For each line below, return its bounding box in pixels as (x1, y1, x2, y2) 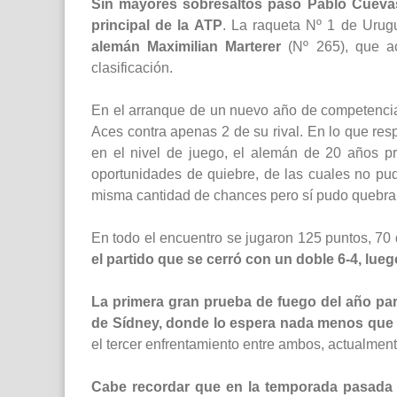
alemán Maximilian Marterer (91, 39, 282, 55)
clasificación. (91, 60, 173, 76)
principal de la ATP (91, 18, 222, 34)
